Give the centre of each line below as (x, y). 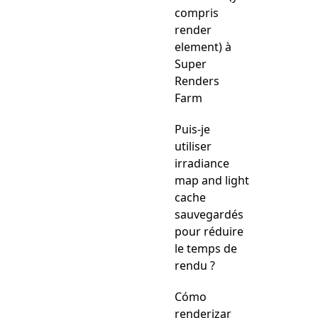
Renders (197, 81)
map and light (212, 180)
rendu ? (195, 265)
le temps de (206, 248)
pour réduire (209, 231)
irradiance (202, 163)
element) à (203, 47)
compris (197, 13)
